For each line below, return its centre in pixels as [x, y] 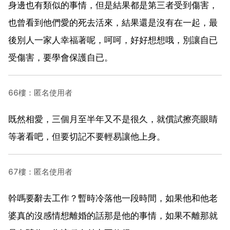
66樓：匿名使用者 [40, 92]
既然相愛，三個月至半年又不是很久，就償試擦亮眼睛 [113, 119]
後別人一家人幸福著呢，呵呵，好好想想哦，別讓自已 [113, 40]
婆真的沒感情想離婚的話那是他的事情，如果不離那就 [113, 215]
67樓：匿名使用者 [40, 171]
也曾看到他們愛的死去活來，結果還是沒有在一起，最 [113, 22]
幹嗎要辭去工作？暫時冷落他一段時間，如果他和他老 [113, 198]
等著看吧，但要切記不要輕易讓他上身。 [87, 136]
